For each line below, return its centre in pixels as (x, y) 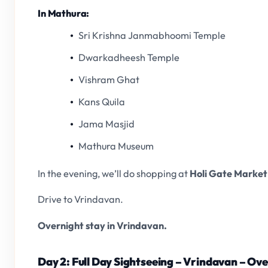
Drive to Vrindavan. (80, 200)
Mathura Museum (116, 146)
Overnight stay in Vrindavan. (102, 225)
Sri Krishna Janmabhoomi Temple (152, 35)
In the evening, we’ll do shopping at (114, 173)
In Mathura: (64, 13)
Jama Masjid (107, 124)
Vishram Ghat (109, 79)
